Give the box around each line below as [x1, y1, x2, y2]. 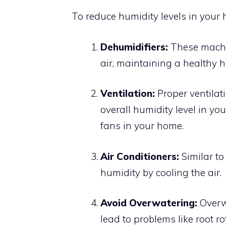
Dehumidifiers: [100, 40, 168, 53]
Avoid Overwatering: [100, 197, 197, 209]
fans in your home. [100, 120, 184, 132]
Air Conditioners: [100, 150, 179, 162]
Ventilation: [100, 87, 155, 99]
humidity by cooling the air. [100, 166, 221, 179]
